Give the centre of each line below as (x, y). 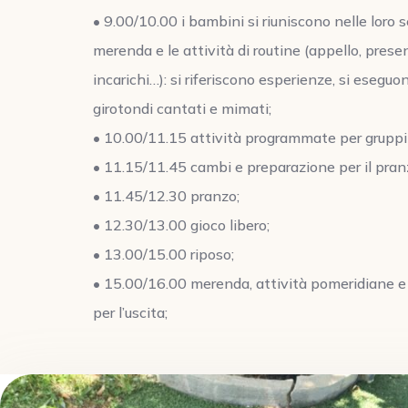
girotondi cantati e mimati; (182, 109)
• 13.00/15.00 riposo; (163, 255)
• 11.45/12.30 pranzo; (166, 196)
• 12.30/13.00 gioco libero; (181, 225)
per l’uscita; (130, 313)
